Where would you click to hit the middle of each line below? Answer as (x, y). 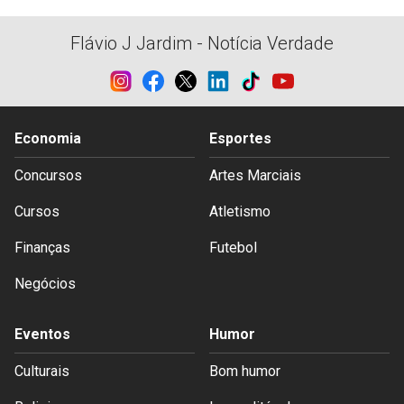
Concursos (48, 176)
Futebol (233, 248)
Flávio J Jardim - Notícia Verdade (202, 44)
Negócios (45, 284)
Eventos (42, 335)
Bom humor (245, 372)
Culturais (42, 372)
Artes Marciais (255, 176)
